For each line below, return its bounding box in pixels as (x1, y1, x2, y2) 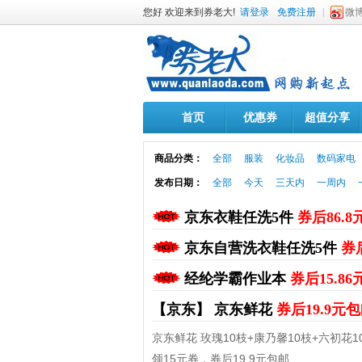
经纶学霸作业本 (184, 271, 290, 288)
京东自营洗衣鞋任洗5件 (184, 240, 341, 257)
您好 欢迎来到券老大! (143, 6, 240, 18)
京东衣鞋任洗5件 (184, 209, 297, 225)
